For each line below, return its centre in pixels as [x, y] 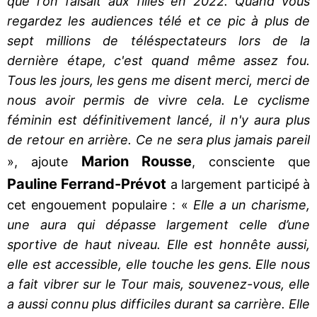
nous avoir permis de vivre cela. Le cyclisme [158, 100]
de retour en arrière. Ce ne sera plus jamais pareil [158, 139]
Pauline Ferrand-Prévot [87, 184]
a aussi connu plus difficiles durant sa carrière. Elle [158, 304]
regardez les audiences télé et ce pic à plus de [158, 21]
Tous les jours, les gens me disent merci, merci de [158, 80]
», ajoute [44, 161]
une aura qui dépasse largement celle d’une [158, 224]
